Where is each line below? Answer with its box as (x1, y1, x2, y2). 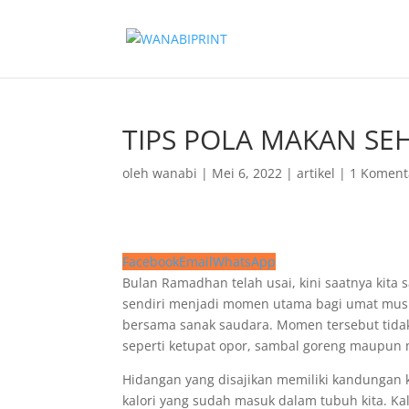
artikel (297, 164, 336, 182)
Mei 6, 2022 (212, 164, 283, 182)
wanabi (152, 164, 198, 182)
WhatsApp (213, 253, 277, 270)
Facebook (122, 253, 180, 270)
